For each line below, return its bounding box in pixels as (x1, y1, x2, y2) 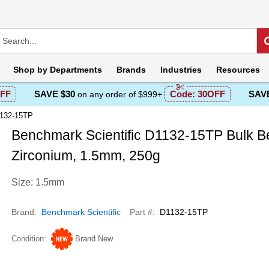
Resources (216, 65, 260, 74)
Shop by (13, 65, 47, 74)
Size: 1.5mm (11, 177, 64, 187)
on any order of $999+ (77, 89, 162, 99)
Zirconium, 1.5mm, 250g (11, 148, 160, 163)
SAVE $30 (34, 89, 75, 99)
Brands (116, 65, 146, 74)
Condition (11, 234, 44, 243)
